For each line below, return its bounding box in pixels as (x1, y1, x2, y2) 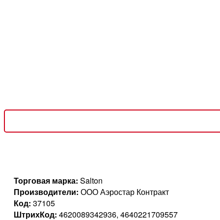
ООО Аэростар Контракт (79, 186, 169, 198)
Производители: (14, 186, 79, 198)
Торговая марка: (14, 175, 78, 187)
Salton (78, 175, 103, 187)
